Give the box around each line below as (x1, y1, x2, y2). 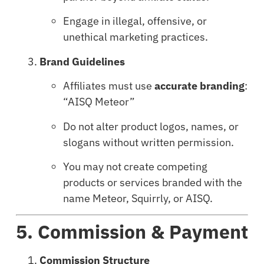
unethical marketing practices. (62, 30, 208, 44)
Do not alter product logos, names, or (62, 119, 239, 133)
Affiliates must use (62, 79, 154, 93)
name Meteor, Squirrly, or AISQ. (62, 191, 213, 205)
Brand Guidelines (39, 54, 125, 68)
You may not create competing (62, 159, 207, 173)
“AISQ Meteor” (62, 95, 135, 109)
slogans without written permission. (62, 135, 234, 149)
